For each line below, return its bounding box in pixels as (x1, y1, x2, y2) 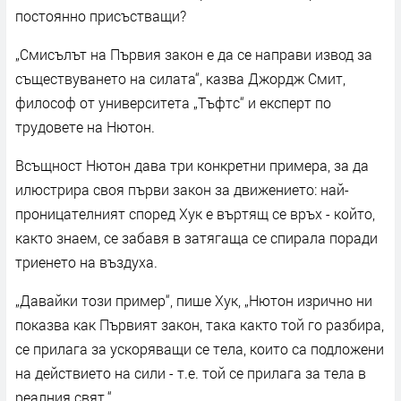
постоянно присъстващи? (15, 5, 186, 25)
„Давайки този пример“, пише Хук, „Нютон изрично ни (15, 290, 372, 310)
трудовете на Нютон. (15, 116, 155, 136)
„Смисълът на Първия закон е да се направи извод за (15, 44, 372, 64)
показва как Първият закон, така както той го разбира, (15, 314, 384, 334)
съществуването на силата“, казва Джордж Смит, (15, 68, 346, 88)
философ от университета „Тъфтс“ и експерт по (15, 92, 331, 112)
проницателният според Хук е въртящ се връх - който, (15, 203, 375, 223)
